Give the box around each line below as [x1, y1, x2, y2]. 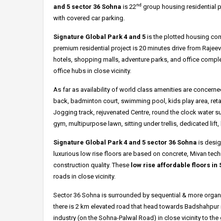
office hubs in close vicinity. [53, 67, 131, 75]
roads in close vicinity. [53, 173, 115, 181]
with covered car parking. [53, 14, 125, 22]
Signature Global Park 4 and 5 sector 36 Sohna [53, 139, 197, 147]
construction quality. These [53, 161, 131, 169]
